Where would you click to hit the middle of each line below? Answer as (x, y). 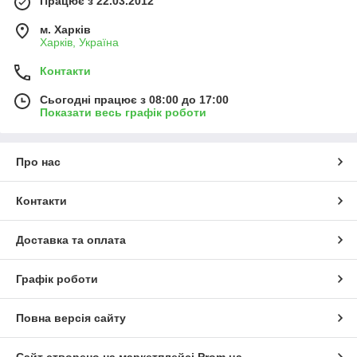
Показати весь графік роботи (123, 113)
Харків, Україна (79, 43)
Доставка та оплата (71, 240)
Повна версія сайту (71, 318)
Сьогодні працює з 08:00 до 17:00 (134, 100)
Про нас (38, 162)
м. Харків (65, 30)
